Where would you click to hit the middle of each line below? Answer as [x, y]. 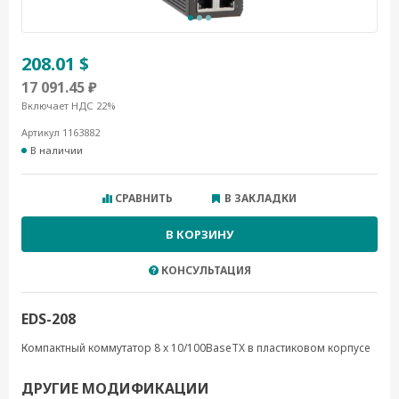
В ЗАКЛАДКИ [261, 198]
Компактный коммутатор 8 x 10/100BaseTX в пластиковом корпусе [195, 348]
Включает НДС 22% [69, 106]
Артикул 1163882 [61, 132]
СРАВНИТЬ [144, 198]
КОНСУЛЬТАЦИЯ [206, 270]
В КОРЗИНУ [199, 234]
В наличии [57, 150]
